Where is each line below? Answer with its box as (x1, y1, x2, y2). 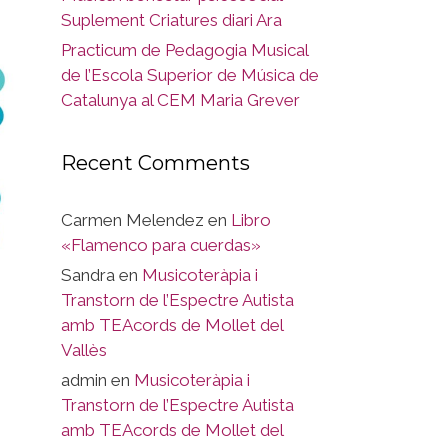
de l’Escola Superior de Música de (61, 65, 319, 85)
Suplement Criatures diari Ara (61, 10, 282, 30)
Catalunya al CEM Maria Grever (61, 90, 300, 110)
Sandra (61, 265, 115, 285)
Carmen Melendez (61, 210, 204, 230)
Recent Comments (61, 151, 250, 175)
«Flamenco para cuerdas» (61, 235, 261, 255)
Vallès (61, 340, 107, 360)
